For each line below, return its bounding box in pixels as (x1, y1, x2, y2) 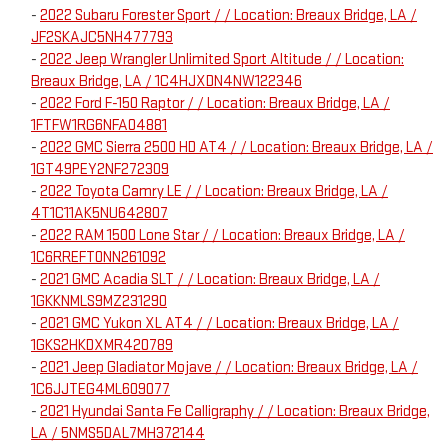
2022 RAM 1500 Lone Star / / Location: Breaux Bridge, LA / (40, 226, 405, 246)
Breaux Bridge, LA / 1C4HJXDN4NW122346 (31, 72, 302, 92)
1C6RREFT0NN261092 (31, 248, 166, 268)
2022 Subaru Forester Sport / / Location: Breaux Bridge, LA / (40, 6, 417, 26)
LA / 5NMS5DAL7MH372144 (31, 424, 205, 444)
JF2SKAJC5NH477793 (31, 28, 173, 48)
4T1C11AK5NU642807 (31, 204, 168, 224)
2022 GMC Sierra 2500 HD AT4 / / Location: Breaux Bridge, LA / (40, 138, 433, 158)
